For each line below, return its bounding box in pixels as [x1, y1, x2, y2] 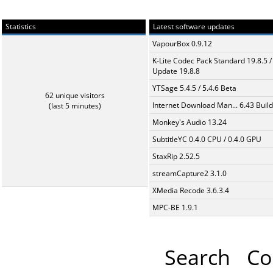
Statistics [4, 21, 36, 32]
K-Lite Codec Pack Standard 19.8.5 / [152, 55, 272, 66]
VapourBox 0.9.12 [152, 38, 212, 49]
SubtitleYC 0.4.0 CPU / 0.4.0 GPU [152, 134, 261, 145]
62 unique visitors [45, 90, 105, 101]
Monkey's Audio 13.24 [152, 117, 227, 128]
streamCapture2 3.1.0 [152, 168, 227, 179]
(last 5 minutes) [49, 101, 101, 112]
